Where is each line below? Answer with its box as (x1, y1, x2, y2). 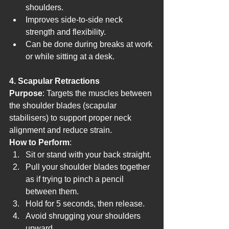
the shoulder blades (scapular (9, 101, 119, 110)
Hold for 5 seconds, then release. (26, 199, 145, 209)
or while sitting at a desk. (26, 52, 114, 61)
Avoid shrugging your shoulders (26, 212, 143, 221)
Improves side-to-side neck (26, 15, 125, 25)
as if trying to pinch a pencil (26, 175, 126, 184)
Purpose (9, 89, 42, 98)
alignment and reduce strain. (9, 126, 112, 135)
